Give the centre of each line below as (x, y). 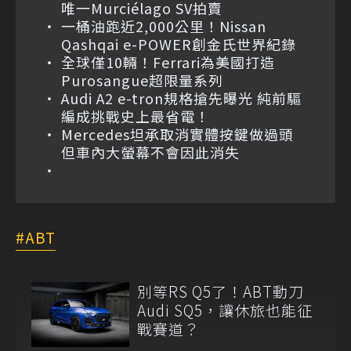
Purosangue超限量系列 (142, 80)
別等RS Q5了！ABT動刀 (221, 291)
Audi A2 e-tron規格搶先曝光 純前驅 (181, 98)
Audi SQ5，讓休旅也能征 (225, 309)
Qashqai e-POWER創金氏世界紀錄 (179, 43)
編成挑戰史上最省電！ (136, 116)
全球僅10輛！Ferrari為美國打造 (168, 62)
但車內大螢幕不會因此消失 (150, 152)
